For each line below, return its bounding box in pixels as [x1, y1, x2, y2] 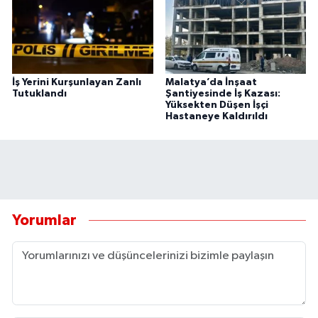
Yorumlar [12, 213, 77, 229]
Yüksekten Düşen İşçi [165, 99, 268, 110]
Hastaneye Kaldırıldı [165, 111, 268, 121]
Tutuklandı [12, 88, 67, 99]
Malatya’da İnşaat [165, 77, 257, 87]
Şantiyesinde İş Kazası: [165, 88, 280, 99]
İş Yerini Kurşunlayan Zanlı [12, 77, 141, 87]
